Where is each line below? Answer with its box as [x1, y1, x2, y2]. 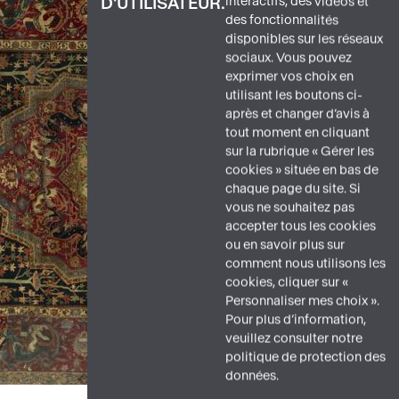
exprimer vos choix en [225, 69, 354, 84]
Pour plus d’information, [225, 313, 366, 327]
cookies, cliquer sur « [225, 275, 348, 289]
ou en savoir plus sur [225, 238, 345, 252]
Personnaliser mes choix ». [225, 294, 379, 308]
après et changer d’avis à [225, 107, 370, 121]
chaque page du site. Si [225, 182, 361, 196]
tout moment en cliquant [225, 126, 370, 140]
